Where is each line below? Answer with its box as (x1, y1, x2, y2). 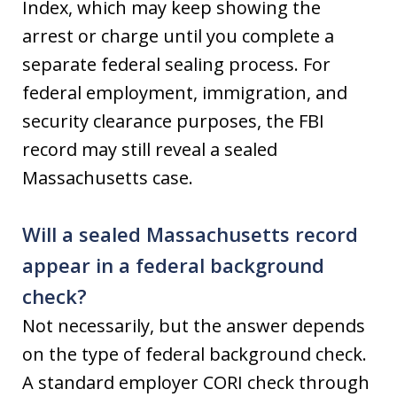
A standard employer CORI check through (22, 370, 370, 394)
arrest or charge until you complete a (22, 24, 334, 48)
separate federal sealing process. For (22, 52, 331, 76)
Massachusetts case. (22, 166, 193, 190)
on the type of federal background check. (22, 342, 367, 366)
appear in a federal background (22, 252, 324, 278)
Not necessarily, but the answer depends (22, 314, 365, 338)
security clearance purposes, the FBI (22, 109, 324, 133)
